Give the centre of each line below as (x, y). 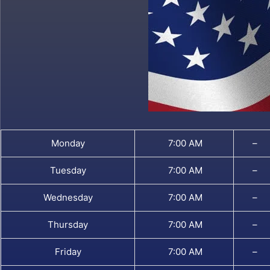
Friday (68, 251)
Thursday (68, 224)
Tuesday (68, 170)
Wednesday (68, 197)
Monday (68, 143)
